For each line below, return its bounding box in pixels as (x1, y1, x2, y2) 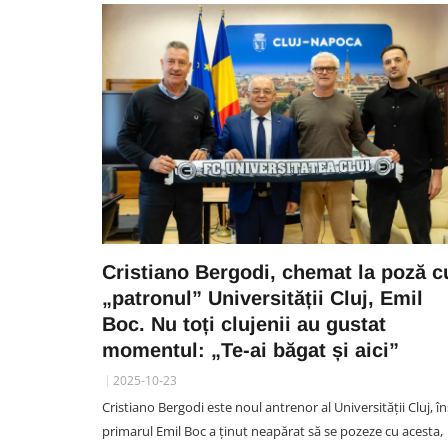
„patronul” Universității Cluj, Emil (102, 287, 423, 309)
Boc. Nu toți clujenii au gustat (102, 313, 386, 335)
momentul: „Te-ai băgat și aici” (102, 339, 399, 361)
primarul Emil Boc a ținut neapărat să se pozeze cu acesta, (102, 422, 443, 440)
